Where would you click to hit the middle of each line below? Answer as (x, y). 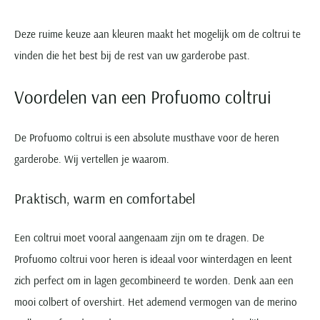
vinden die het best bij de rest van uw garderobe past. (132, 55)
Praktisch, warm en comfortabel (105, 198)
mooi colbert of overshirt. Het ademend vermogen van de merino (156, 301)
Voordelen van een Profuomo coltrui (143, 96)
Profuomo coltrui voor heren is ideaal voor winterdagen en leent (153, 259)
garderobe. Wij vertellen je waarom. (92, 159)
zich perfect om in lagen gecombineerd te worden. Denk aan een (154, 280)
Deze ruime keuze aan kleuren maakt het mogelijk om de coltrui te (157, 34)
